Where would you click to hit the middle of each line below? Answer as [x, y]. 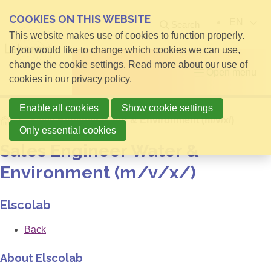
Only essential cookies [68, 130]
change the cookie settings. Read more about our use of [128, 64]
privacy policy [100, 79]
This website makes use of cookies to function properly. [127, 35]
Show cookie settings [167, 108]
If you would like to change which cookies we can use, [125, 50]
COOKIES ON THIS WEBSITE [80, 19]
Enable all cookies [59, 108]
